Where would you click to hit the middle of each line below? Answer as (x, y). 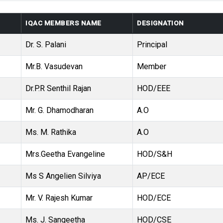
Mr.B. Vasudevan (54, 67)
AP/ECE (151, 176)
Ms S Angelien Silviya (63, 176)
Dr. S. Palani (46, 45)
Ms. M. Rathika (51, 132)
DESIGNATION (161, 23)
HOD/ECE (154, 198)
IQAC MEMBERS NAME (63, 23)
